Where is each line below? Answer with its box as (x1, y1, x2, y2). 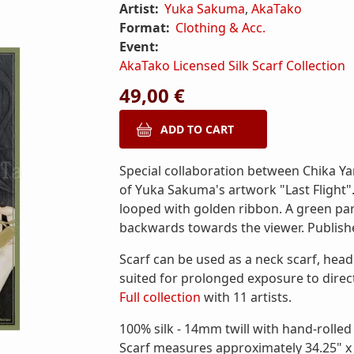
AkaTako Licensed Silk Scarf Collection (119, 57, 345, 74)
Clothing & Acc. (175, 19, 266, 36)
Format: (119, 19, 173, 36)
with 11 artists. (201, 288, 292, 306)
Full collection (119, 288, 201, 306)
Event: (119, 38, 159, 55)
